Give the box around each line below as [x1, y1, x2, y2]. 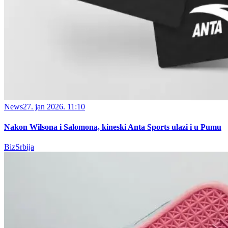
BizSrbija [4, 142, 34, 151]
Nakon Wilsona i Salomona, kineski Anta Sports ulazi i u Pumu [4, 122, 221, 131]
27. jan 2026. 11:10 [23, 102, 85, 111]
